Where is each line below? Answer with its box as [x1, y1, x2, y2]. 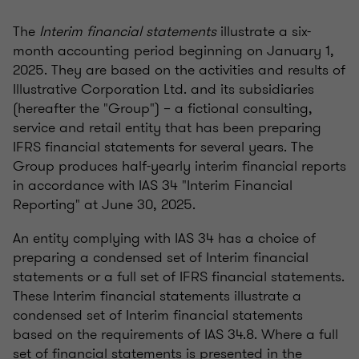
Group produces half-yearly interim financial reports [13, 155, 346, 177]
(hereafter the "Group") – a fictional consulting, [13, 98, 313, 119]
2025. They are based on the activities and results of [13, 59, 345, 81]
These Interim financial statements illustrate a [13, 285, 301, 307]
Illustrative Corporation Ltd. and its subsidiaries [13, 79, 314, 100]
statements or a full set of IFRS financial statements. [13, 266, 345, 288]
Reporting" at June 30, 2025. [13, 194, 196, 216]
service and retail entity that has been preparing [13, 117, 321, 139]
